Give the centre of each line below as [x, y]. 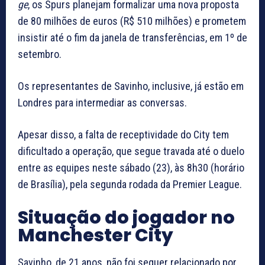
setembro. [40, 54]
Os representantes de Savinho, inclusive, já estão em [131, 86]
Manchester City [96, 236]
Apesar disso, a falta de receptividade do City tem [123, 135]
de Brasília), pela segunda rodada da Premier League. [130, 185]
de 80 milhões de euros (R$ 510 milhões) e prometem [132, 21]
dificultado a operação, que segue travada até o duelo [131, 151]
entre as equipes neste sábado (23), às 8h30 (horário [131, 168]
